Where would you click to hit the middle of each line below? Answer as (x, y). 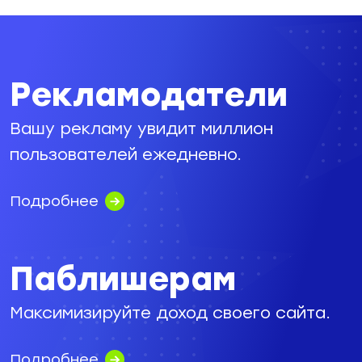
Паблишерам (123, 278)
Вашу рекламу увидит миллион (141, 128)
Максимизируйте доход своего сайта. (170, 312)
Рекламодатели (149, 94)
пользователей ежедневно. (126, 154)
